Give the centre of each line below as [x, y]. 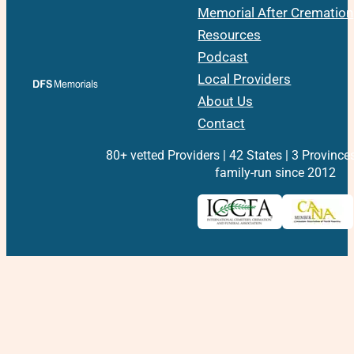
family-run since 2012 [276, 173]
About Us [226, 102]
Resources [230, 36]
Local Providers [245, 80]
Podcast [223, 58]
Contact [222, 124]
